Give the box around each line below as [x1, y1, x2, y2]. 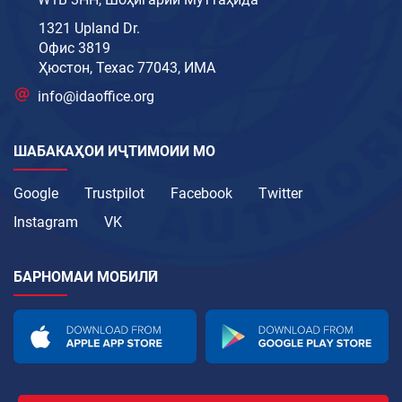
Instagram [13, 213, 78, 231]
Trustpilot [84, 184, 144, 202]
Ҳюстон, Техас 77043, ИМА [39, 58, 215, 76]
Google [13, 184, 58, 202]
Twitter [258, 184, 302, 202]
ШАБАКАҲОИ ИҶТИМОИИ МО [13, 142, 215, 160]
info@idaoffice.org [38, 87, 155, 105]
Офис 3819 [39, 39, 110, 57]
